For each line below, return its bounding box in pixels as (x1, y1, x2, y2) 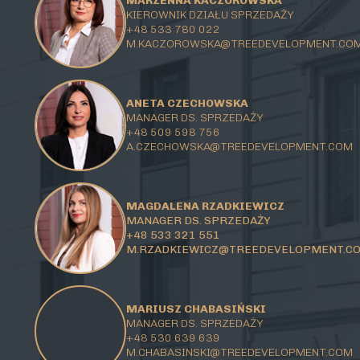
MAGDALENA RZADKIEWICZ (125, 199, 284, 214)
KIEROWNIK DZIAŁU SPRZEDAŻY (125, 8, 294, 22)
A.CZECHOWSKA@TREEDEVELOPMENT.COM (125, 140, 353, 154)
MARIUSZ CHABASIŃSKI (125, 302, 266, 317)
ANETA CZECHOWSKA (125, 96, 248, 111)
